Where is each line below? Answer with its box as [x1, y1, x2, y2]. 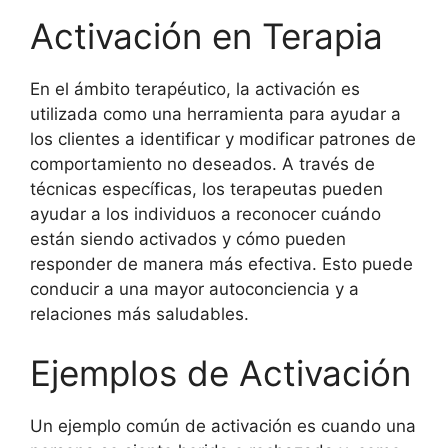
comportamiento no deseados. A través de [30, 153, 375, 174]
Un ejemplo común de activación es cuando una [30, 416, 416, 436]
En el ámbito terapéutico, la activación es [30, 78, 360, 99]
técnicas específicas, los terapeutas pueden [30, 178, 383, 199]
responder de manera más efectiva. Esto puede [30, 253, 413, 274]
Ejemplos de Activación [30, 352, 411, 394]
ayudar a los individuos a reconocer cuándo [30, 203, 381, 224]
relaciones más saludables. [30, 303, 249, 324]
